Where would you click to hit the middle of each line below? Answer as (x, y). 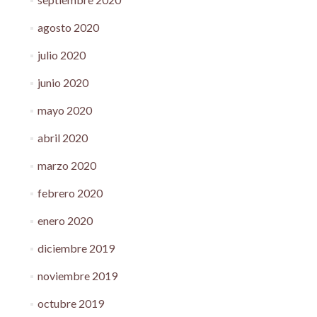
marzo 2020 (67, 165)
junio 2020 (63, 82)
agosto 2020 (68, 27)
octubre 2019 (70, 303)
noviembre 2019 (77, 276)
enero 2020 (65, 220)
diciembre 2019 (76, 248)
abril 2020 (62, 138)
